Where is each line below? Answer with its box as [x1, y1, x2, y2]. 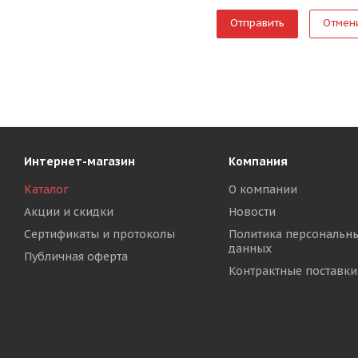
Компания [228, 154, 288, 169]
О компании [228, 182, 297, 197]
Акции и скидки [24, 205, 113, 219]
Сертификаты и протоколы [24, 227, 175, 241]
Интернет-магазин [24, 154, 135, 169]
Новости [228, 205, 276, 219]
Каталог [24, 182, 69, 197]
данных [228, 241, 272, 256]
